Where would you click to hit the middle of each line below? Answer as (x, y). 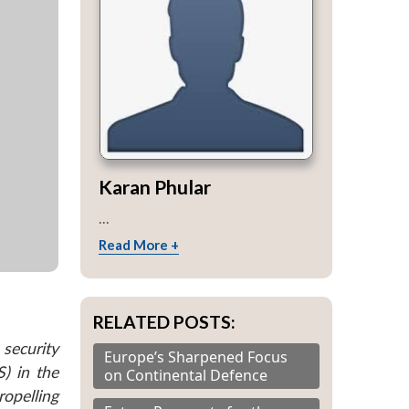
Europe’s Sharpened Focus (196, 357)
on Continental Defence (186, 375)
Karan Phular (155, 186)
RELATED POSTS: (164, 321)
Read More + (139, 244)
